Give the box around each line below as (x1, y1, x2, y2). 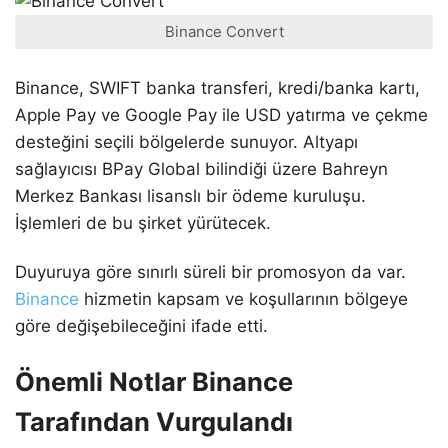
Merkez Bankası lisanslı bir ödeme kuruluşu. (15, 185, 366, 206)
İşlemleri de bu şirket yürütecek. (15, 212, 271, 233)
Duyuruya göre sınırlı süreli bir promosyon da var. (15, 261, 406, 282)
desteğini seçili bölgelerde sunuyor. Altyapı (15, 131, 358, 152)
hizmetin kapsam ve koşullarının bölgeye (79, 288, 408, 309)
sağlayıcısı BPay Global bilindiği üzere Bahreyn (15, 158, 388, 179)
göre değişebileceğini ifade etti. (15, 315, 268, 336)
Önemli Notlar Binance (15, 365, 293, 397)
